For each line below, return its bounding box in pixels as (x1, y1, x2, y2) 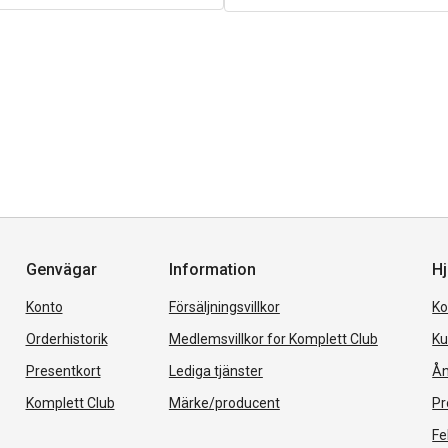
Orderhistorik (25, 330, 108, 347)
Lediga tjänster (168, 362, 263, 379)
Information (168, 259, 256, 279)
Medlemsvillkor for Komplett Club (168, 330, 378, 347)
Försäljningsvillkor (168, 298, 280, 315)
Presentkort (25, 362, 101, 379)
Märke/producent (168, 394, 280, 411)
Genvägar (25, 259, 97, 279)
